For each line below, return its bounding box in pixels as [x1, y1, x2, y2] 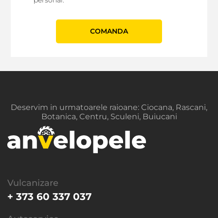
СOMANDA [90, 26, 128, 36]
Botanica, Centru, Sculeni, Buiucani [41, 111, 177, 121]
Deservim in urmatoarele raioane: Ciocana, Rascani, [11, 102, 207, 112]
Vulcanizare [7, 177, 58, 188]
